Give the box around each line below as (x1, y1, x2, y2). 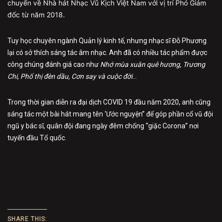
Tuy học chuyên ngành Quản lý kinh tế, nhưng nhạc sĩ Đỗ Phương (7, 37, 207, 45)
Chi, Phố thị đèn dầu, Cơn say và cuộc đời (7, 72, 132, 81)
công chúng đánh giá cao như (7, 60, 100, 69)
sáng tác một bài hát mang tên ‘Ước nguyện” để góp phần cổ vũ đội (7, 110, 213, 118)
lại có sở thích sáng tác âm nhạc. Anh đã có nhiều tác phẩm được (7, 49, 207, 57)
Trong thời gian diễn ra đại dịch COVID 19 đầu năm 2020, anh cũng (7, 98, 211, 107)
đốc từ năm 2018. (7, 10, 65, 19)
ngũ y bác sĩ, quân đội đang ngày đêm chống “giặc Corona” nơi (7, 122, 199, 130)
